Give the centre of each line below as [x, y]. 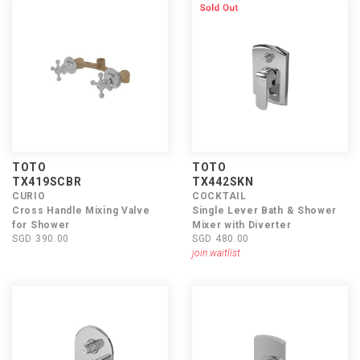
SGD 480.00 [221, 239]
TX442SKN [223, 182]
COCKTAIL [219, 196]
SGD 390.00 [41, 239]
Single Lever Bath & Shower [265, 211]
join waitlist [216, 253]
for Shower [41, 225]
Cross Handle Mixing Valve [81, 211]
